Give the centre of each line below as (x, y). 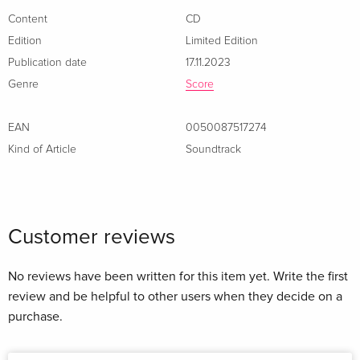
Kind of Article (42, 149)
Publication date (47, 62)
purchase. (35, 316)
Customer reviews (92, 237)
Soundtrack (213, 149)
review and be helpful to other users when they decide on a (175, 296)
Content (28, 19)
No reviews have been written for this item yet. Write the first (178, 276)
